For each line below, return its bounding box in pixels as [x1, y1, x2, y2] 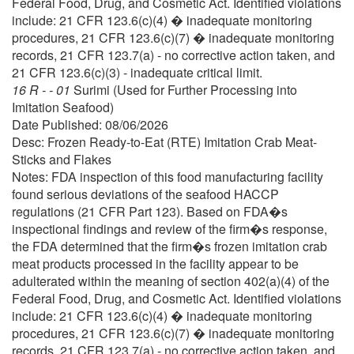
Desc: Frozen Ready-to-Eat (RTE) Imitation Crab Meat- [12, 132, 317, 151]
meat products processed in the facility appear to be [12, 254, 299, 273]
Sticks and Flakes [12, 149, 111, 168]
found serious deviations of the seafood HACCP [12, 184, 279, 203]
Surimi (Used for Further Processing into [73, 80, 297, 99]
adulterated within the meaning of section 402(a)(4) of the [12, 271, 330, 290]
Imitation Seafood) [12, 97, 114, 116]
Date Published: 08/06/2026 [12, 115, 168, 134]
